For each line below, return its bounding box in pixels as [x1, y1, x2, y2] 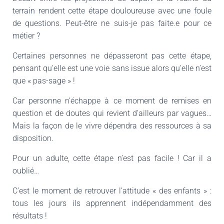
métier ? [12, 31, 40, 40]
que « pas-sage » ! [12, 76, 75, 85]
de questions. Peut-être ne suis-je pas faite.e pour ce [12, 18, 211, 28]
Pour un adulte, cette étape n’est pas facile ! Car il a [12, 153, 211, 163]
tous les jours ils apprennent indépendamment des [12, 198, 211, 208]
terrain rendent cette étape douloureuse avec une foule [12, 6, 211, 15]
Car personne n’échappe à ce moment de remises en [12, 96, 211, 105]
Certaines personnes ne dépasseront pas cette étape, [12, 51, 211, 60]
